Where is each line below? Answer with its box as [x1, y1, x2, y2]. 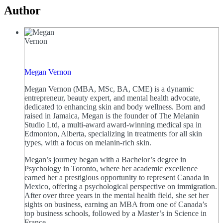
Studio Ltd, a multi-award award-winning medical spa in [24, 120, 202, 129]
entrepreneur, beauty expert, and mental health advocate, [24, 93, 201, 102]
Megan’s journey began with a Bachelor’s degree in [24, 155, 186, 164]
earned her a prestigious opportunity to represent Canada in [24, 173, 209, 182]
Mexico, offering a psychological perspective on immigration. [24, 182, 217, 191]
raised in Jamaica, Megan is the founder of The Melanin [24, 111, 199, 120]
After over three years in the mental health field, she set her [24, 191, 209, 200]
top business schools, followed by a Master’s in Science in [24, 209, 207, 218]
